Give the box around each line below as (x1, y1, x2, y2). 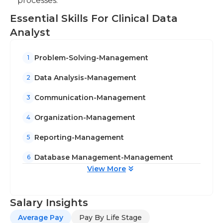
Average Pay (18, 213, 63, 222)
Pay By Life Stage (79, 213, 142, 222)
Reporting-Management (34, 132, 124, 142)
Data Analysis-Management (34, 73, 136, 82)
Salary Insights (10, 197, 88, 209)
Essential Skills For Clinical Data (10, 12, 178, 24)
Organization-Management (34, 112, 135, 122)
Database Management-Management (34, 152, 173, 162)
